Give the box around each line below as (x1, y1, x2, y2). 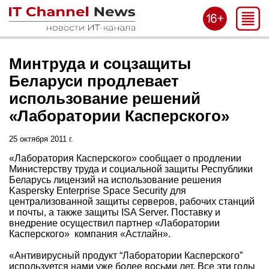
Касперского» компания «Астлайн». (9, 228, 171, 239)
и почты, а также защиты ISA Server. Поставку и (9, 207, 220, 217)
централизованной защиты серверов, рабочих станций (9, 196, 255, 207)
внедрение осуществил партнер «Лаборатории (9, 217, 220, 228)
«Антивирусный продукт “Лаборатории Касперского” (9, 250, 243, 261)
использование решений (9, 90, 201, 107)
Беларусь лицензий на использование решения (9, 174, 222, 185)
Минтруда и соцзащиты (9, 55, 191, 72)
